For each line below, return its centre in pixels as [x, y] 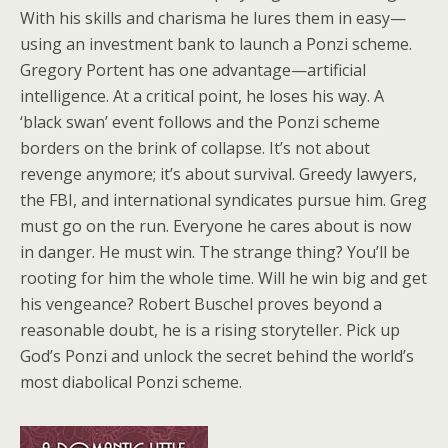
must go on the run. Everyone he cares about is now [215, 226]
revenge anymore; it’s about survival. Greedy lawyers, [218, 174]
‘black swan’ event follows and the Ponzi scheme [200, 122]
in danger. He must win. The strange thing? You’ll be [215, 252]
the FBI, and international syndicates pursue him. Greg [223, 200]
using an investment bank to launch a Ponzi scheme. [216, 44]
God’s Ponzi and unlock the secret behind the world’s [217, 356]
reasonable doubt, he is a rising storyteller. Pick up [210, 330]
